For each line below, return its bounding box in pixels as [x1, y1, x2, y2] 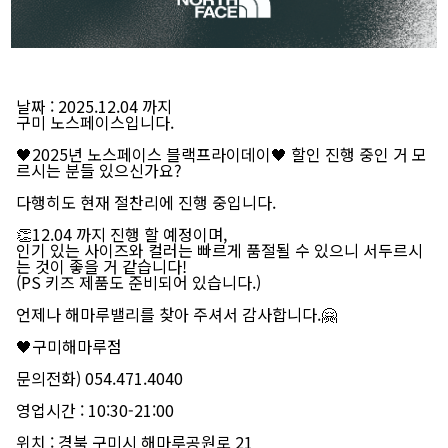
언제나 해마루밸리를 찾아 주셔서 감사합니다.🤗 [16, 302, 338, 327]
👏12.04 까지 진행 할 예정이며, [16, 222, 228, 247]
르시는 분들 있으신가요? [16, 158, 183, 183]
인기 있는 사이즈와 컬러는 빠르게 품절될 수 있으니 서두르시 [16, 238, 424, 263]
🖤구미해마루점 [16, 334, 123, 359]
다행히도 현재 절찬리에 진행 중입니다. [16, 190, 277, 215]
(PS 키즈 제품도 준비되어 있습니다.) [16, 270, 262, 295]
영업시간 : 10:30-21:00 [16, 398, 175, 423]
